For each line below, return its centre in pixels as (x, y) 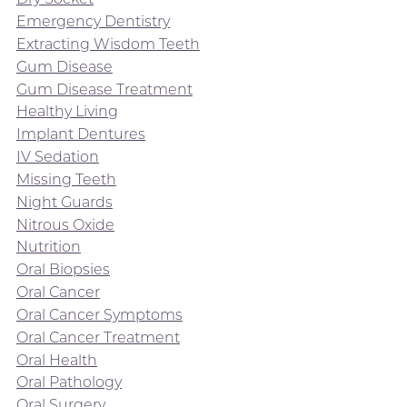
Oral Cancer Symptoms (99, 314)
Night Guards (64, 202)
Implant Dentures (80, 134)
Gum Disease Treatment (104, 89)
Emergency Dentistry (93, 21)
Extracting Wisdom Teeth (108, 44)
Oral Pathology (69, 382)
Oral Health (56, 360)
